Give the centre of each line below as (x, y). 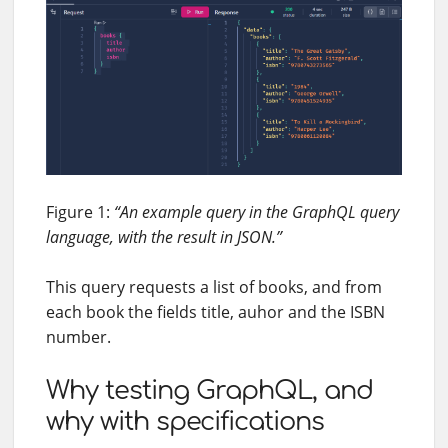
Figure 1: (80, 211)
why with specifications (185, 421)
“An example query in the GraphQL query (256, 211)
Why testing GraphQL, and (209, 390)
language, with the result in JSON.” (164, 236)
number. (78, 336)
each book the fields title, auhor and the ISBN (215, 311)
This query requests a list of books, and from (214, 286)
